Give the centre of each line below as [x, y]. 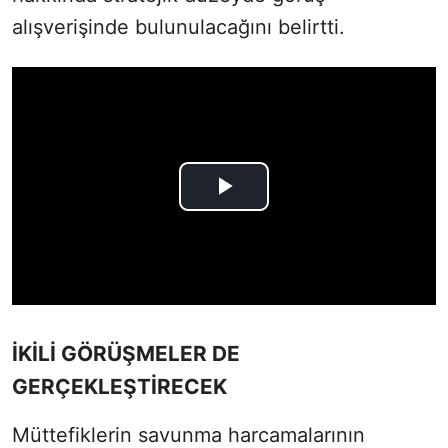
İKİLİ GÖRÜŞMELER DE [126, 354]
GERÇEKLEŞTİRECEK [119, 387]
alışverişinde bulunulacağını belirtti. [178, 26]
